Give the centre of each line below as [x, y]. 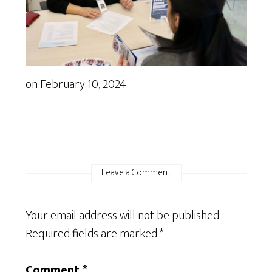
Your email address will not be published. [123, 215]
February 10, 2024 [83, 84]
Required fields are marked [93, 233]
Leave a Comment [136, 172]
